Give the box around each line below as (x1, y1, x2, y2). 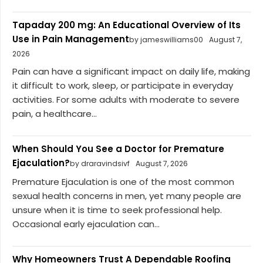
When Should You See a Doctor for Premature (12, 143, 224, 156)
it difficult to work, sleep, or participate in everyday (12, 79, 233, 92)
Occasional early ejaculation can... (12, 217, 160, 230)
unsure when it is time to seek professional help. (12, 203, 222, 216)
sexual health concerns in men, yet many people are (12, 189, 241, 202)
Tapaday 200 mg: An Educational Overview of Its (12, 18, 241, 31)
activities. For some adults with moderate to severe (12, 93, 240, 106)
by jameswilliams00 (129, 34, 203, 45)
